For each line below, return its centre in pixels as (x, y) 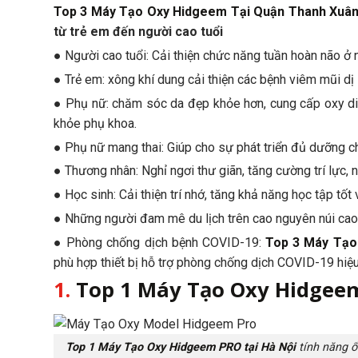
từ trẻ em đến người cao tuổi (138, 32)
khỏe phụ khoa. (95, 123)
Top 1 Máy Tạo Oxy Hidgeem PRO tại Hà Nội (180, 348)
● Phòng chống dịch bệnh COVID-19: (160, 242)
